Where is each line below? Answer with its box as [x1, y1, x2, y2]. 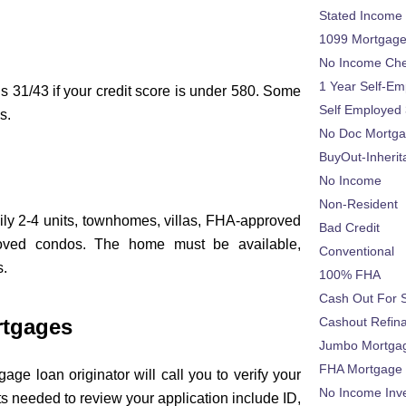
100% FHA [319, 267, 381, 283]
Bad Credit [319, 220, 380, 236]
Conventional [319, 244, 394, 259]
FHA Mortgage [319, 362, 402, 377]
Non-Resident [319, 197, 398, 212]
